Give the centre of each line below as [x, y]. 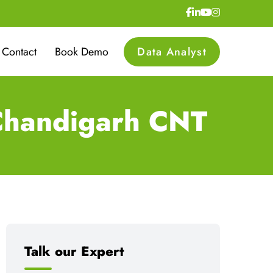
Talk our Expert [74, 251]
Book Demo [82, 51]
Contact [19, 51]
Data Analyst [172, 51]
